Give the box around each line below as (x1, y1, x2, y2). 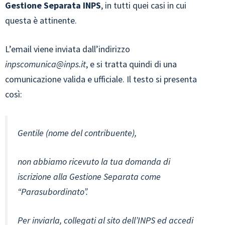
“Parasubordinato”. (18, 186, 88, 198)
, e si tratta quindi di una (86, 58, 177, 70)
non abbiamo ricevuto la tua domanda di (18, 156, 170, 168)
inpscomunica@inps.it (5, 58, 86, 70)
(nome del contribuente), (44, 127, 137, 139)
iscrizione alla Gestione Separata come (18, 171, 161, 183)
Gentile (18, 127, 44, 139)
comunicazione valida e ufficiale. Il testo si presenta (5, 73, 197, 85)
